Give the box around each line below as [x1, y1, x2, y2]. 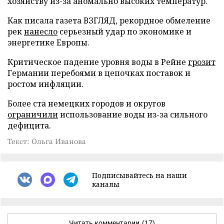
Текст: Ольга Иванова [7, 135, 86, 146]
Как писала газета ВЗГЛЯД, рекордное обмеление [7, 14, 210, 26]
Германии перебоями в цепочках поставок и [7, 67, 190, 78]
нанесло [24, 25, 57, 37]
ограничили [7, 108, 58, 120]
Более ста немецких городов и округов [7, 97, 165, 109]
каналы [92, 179, 119, 189]
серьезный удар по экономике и [57, 25, 191, 37]
